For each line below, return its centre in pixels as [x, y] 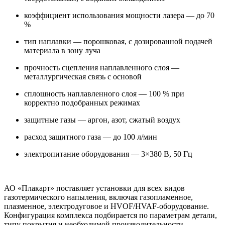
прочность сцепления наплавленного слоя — [102, 67]
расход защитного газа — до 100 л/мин [91, 137]
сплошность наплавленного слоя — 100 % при [104, 93]
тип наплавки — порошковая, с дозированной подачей [118, 41]
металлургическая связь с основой [83, 76]
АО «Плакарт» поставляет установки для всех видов [94, 188]
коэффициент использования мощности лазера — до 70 [119, 15]
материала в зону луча [62, 50]
